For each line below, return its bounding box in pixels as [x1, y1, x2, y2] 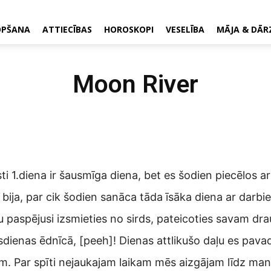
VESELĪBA [166, 24, 204, 35]
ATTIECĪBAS [42, 24, 92, 35]
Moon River [73, 70, 198, 99]
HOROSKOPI [104, 24, 154, 35]
